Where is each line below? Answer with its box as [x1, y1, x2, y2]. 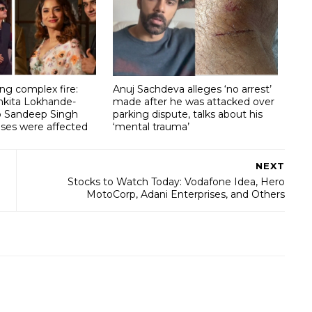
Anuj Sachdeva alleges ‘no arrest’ [112, 82, 272, 95]
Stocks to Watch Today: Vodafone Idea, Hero [68, 175, 285, 189]
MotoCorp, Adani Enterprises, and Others [86, 188, 285, 201]
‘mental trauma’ [112, 120, 189, 133]
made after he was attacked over [112, 95, 274, 108]
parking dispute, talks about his [112, 107, 263, 120]
